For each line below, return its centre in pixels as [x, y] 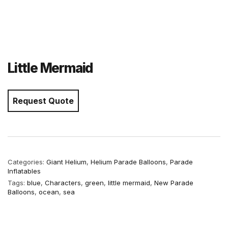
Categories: [27, 162]
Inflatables [24, 171]
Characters [63, 183]
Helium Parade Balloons [128, 162]
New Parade [174, 183]
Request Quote [43, 101]
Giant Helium [66, 162]
